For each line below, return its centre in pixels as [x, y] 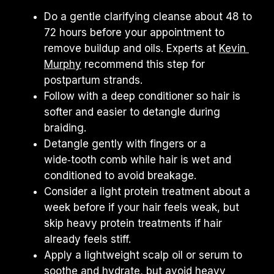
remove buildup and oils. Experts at [131, 48]
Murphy [63, 64]
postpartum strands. [93, 80]
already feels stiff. [87, 239]
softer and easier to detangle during [132, 112]
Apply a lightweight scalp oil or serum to [143, 255]
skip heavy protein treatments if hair [133, 223]
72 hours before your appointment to [134, 32]
